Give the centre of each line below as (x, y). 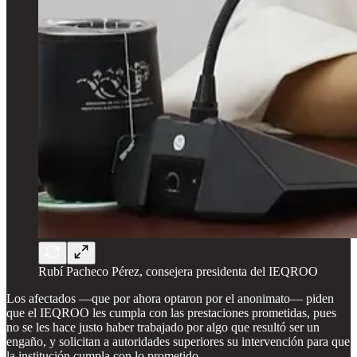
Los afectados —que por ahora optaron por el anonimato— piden (170, 298)
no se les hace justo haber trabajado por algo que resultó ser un (163, 327)
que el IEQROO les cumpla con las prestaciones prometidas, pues (171, 312)
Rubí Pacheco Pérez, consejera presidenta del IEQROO (178, 271)
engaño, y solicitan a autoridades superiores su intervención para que (178, 341)
